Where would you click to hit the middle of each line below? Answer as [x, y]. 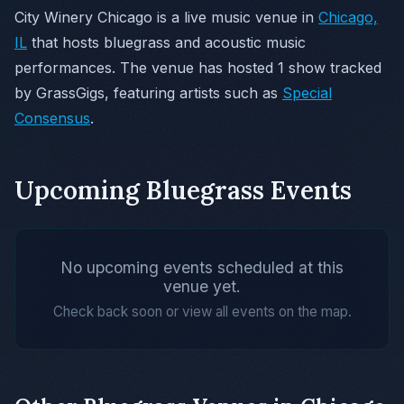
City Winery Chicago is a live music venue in [166, 18]
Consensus [52, 119]
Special [307, 93]
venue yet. [202, 287]
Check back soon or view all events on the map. [202, 312]
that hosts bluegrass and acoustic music [166, 43]
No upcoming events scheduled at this [202, 268]
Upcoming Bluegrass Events [183, 191]
